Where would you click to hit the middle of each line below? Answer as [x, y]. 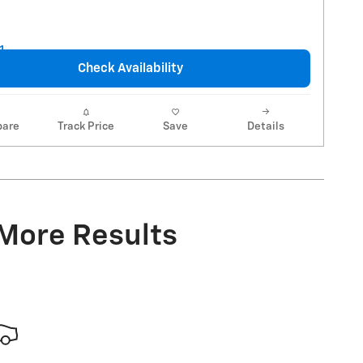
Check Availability [130, 69]
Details [265, 127]
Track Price [85, 127]
